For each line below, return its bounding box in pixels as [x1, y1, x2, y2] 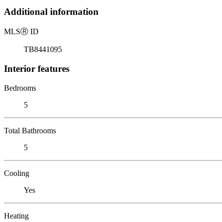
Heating [4, 211, 29, 220]
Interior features [4, 63, 69, 74]
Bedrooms [4, 83, 36, 92]
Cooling [4, 168, 29, 177]
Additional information [4, 6, 99, 17]
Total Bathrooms [4, 126, 56, 135]
